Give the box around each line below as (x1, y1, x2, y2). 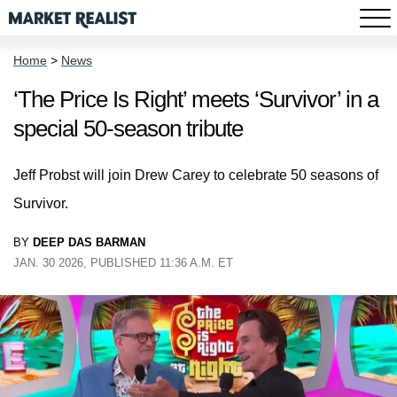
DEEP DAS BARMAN (33, 236, 145, 249)
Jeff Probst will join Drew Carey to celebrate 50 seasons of (13, 167, 378, 183)
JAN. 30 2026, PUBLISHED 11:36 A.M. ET (13, 256, 233, 269)
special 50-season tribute (13, 115, 243, 142)
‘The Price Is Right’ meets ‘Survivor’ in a (13, 86, 378, 113)
